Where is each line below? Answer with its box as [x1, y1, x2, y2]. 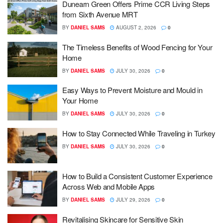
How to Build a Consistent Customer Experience [62, 171, 213, 181]
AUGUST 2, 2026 [114, 24, 156, 31]
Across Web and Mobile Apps [62, 181, 155, 192]
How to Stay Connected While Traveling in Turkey [62, 127, 216, 138]
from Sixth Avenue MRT [62, 9, 138, 19]
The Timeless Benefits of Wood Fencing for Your [62, 41, 213, 52]
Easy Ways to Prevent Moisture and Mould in [62, 85, 203, 95]
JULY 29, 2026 [114, 196, 150, 203]
